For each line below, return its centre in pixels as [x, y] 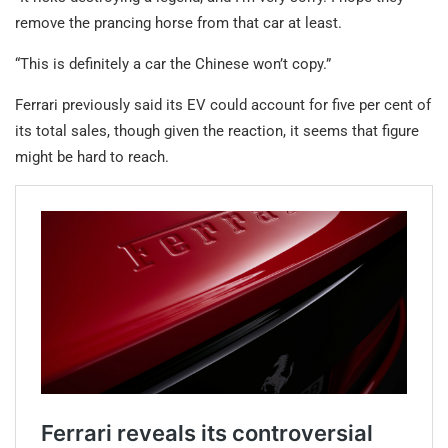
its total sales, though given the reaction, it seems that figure [217, 131]
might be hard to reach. [92, 157]
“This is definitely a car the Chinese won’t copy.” [173, 64]
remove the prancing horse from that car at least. [178, 23]
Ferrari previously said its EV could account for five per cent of [223, 105]
